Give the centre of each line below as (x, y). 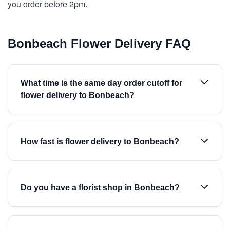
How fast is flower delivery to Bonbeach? (100, 141)
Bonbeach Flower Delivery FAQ (99, 43)
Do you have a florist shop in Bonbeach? (100, 188)
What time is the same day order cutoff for (101, 83)
